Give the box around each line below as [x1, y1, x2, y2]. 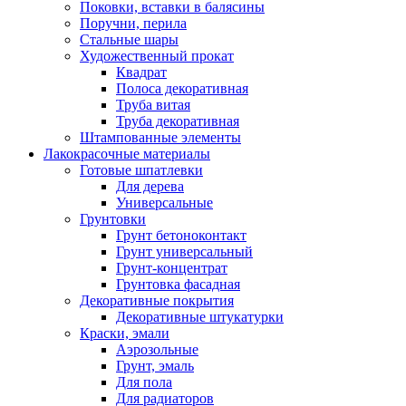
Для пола [116, 373, 172, 390]
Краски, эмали [80, 324, 169, 341]
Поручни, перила [80, 14, 187, 31]
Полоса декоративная [116, 80, 248, 96]
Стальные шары [80, 31, 179, 47]
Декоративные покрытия [80, 292, 234, 308]
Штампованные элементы [80, 129, 241, 145]
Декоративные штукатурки [116, 308, 284, 324]
